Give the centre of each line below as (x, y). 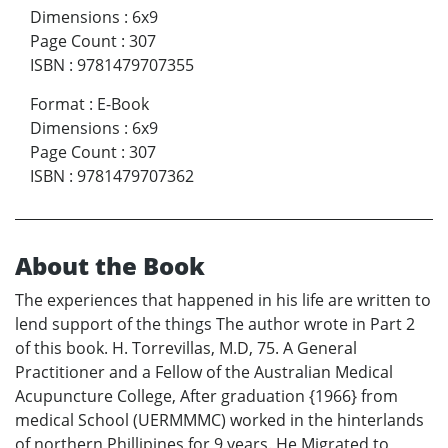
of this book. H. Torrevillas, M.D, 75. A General (186, 348)
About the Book (110, 266)
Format (57, 104)
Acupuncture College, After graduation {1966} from (206, 396)
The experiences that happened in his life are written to (223, 300)
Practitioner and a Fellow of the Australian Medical (204, 372)
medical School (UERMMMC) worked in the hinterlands (219, 420)
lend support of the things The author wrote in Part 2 (215, 324)
